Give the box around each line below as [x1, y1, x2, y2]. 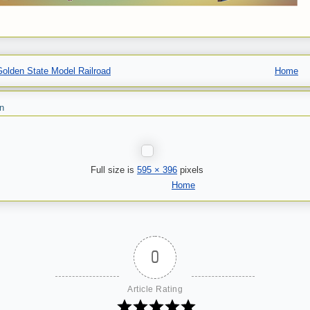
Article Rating [127, 284, 183, 294]
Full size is [91, 165, 137, 175]
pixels [177, 165, 203, 175]
